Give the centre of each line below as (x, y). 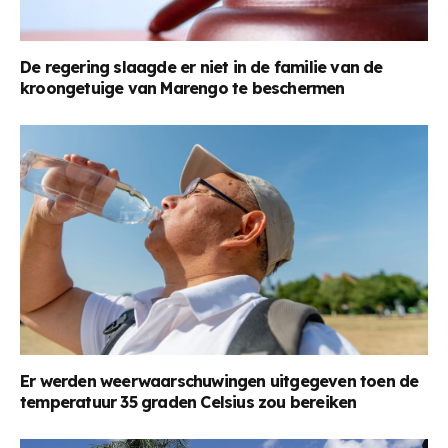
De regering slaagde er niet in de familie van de (201, 67)
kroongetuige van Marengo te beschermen (182, 88)
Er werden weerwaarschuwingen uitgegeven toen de (219, 380)
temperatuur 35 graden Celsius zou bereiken (188, 401)
